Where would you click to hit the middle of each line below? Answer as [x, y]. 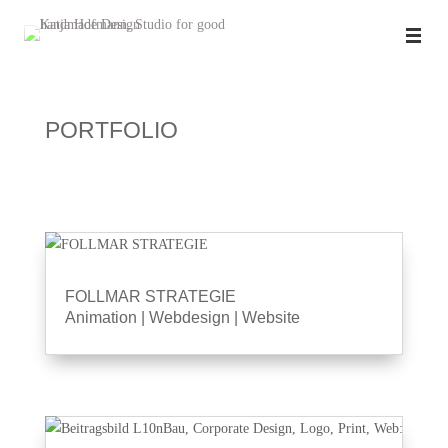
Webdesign [189, 317]
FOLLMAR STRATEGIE [150, 296]
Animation [100, 317]
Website [270, 317]
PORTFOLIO [111, 130]
